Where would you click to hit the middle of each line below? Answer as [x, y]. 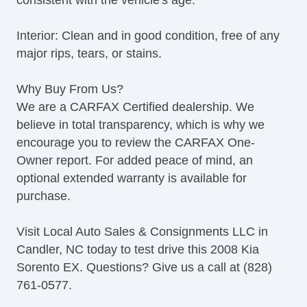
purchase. [44, 196]
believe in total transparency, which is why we [140, 125]
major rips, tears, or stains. [89, 54]
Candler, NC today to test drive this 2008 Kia [138, 250]
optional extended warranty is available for [132, 179]
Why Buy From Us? [70, 89]
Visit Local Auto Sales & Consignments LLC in [142, 232]
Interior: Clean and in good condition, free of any [148, 36]
